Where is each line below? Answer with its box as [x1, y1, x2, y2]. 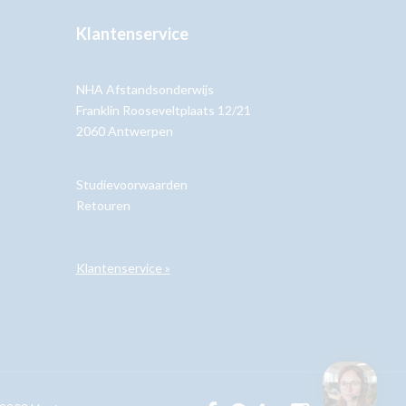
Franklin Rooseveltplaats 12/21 [75, 102, 251, 118]
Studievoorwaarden [75, 177, 188, 192]
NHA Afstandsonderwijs [75, 82, 214, 97]
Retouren [75, 198, 130, 213]
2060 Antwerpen [75, 123, 173, 139]
